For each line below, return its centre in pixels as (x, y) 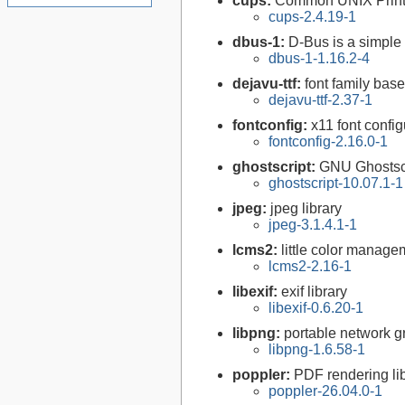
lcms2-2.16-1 (310, 267)
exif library (314, 292)
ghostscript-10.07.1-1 (336, 184)
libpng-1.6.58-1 (317, 350)
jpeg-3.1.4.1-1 (313, 225)
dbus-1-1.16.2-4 (319, 59)
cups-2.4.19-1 (312, 17)
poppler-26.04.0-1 (325, 391)
